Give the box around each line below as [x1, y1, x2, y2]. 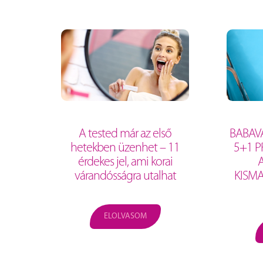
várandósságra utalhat [74, 170, 176, 184]
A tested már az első [79, 127, 171, 141]
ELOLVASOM [103, 212, 147, 221]
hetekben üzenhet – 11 [70, 141, 180, 156]
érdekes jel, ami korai [77, 156, 173, 170]
